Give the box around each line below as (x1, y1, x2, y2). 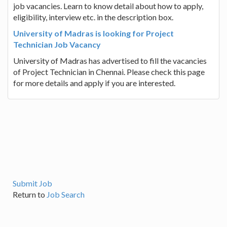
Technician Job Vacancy (13, 39, 101, 49)
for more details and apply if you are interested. (13, 78, 175, 88)
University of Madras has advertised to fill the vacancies (13, 55, 207, 65)
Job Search (47, 190, 85, 199)
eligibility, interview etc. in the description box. (13, 12, 173, 22)
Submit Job (13, 178, 52, 188)
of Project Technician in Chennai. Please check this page (13, 66, 205, 77)
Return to (13, 190, 47, 199)
